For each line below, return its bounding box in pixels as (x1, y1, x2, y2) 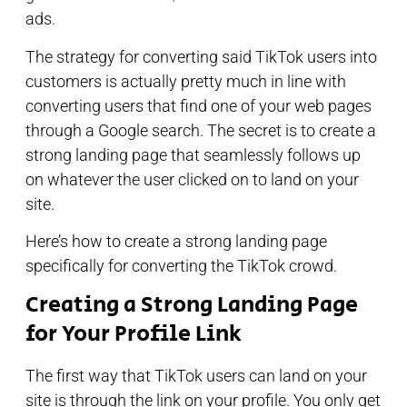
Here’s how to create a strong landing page (25, 231, 327, 251)
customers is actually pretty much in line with (25, 71, 346, 91)
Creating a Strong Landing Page (25, 288, 358, 323)
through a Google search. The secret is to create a (25, 120, 376, 140)
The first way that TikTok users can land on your (25, 366, 367, 386)
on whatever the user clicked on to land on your (25, 169, 359, 189)
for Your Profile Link (25, 317, 242, 352)
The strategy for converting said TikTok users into (25, 46, 377, 66)
